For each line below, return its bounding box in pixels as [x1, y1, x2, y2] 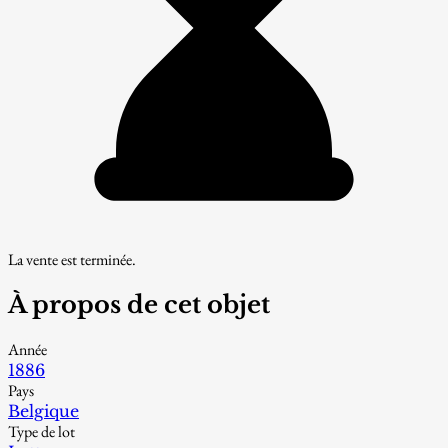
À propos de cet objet [8, 289, 270, 319]
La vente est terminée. [8, 248, 136, 270]
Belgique [8, 400, 79, 421]
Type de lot [8, 420, 75, 442]
